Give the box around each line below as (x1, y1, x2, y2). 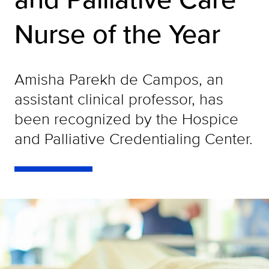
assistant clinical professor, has (14, 88, 223, 110)
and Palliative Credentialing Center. (14, 127, 253, 150)
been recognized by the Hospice (14, 107, 238, 130)
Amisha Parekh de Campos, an (14, 68, 223, 90)
